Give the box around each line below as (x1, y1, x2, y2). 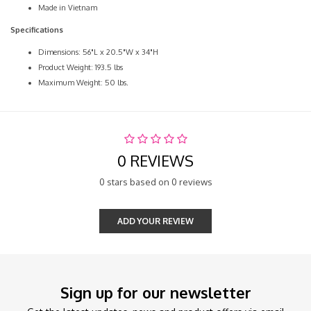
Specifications (10, 25, 63, 35)
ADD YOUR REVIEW (117, 216, 194, 226)
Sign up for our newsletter (60, 283, 251, 302)
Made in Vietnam (38, 3, 97, 12)
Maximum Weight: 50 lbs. (38, 78, 128, 87)
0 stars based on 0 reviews (99, 176, 212, 187)
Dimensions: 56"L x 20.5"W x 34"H (38, 47, 158, 57)
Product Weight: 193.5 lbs (38, 62, 123, 72)
